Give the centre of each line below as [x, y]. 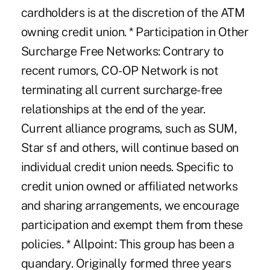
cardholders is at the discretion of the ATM [133, 12]
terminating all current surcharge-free [121, 89]
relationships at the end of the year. [113, 109]
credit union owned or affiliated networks [129, 186]
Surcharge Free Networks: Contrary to [122, 51]
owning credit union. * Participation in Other [135, 32]
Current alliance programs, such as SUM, [129, 128]
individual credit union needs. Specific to [127, 167]
